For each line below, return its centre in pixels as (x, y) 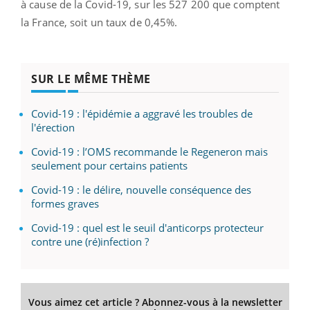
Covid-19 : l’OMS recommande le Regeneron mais (149, 151)
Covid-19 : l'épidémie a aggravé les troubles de (142, 113)
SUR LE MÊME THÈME (91, 79)
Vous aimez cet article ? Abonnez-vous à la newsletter (155, 302)
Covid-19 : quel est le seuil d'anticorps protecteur (147, 227)
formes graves (65, 203)
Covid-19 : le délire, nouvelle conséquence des (141, 189)
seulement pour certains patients (109, 165)
